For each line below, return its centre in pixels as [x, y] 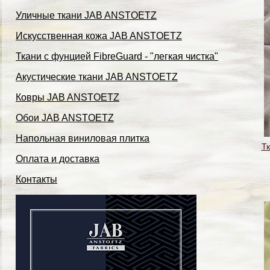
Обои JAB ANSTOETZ [65, 118]
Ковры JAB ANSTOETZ [67, 97]
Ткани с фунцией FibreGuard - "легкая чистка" [117, 56]
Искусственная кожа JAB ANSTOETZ [99, 36]
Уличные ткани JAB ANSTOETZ [86, 15]
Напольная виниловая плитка [83, 138]
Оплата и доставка [58, 159]
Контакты [36, 179]
